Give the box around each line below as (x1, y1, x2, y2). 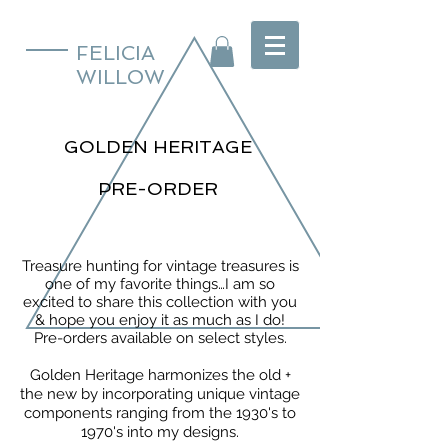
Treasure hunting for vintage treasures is (21, 257, 299, 276)
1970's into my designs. (81, 423, 239, 442)
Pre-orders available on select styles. (33, 329, 287, 348)
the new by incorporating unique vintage (20, 385, 300, 404)
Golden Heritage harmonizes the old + (29, 366, 291, 385)
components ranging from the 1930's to (24, 404, 296, 423)
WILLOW (76, 65, 165, 89)
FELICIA (76, 41, 155, 65)
